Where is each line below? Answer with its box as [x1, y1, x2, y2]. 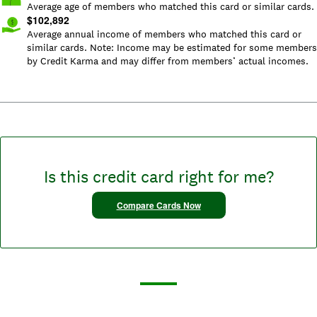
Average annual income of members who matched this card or [27, 28, 301, 41]
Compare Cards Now [116, 199, 201, 212]
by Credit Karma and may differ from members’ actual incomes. [27, 54, 309, 68]
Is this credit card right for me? [43, 166, 274, 188]
